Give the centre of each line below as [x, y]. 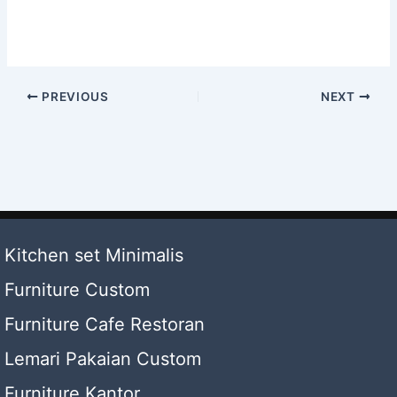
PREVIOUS [74, 97]
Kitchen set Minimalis [94, 255]
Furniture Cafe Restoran [105, 324]
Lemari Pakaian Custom [103, 359]
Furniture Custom [77, 290]
